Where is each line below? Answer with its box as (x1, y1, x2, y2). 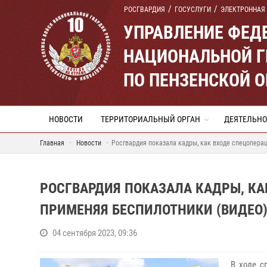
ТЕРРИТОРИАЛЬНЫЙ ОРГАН (101, 114, 200, 124)
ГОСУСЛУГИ (175, 5, 211, 14)
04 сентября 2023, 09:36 (52, 228, 137, 238)
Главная (40, 139, 64, 147)
